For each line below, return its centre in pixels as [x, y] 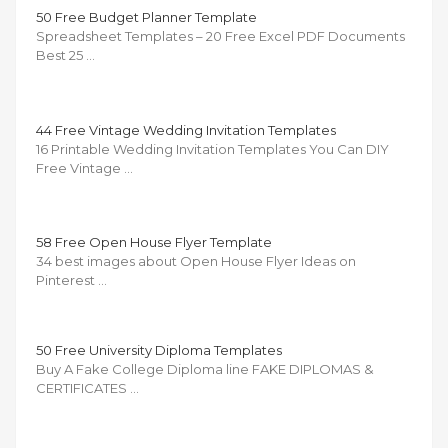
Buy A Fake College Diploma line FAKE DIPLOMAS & [204, 368]
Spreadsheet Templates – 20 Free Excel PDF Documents [220, 35]
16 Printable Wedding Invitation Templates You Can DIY [212, 148]
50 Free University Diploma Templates [159, 349]
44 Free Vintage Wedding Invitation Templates [186, 129]
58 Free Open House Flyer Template [154, 241]
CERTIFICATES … [87, 387]
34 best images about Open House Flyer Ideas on [196, 260]
